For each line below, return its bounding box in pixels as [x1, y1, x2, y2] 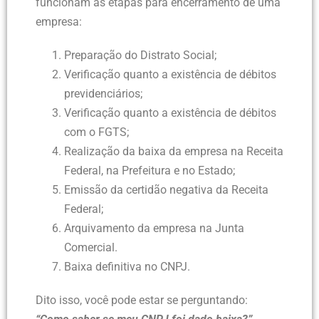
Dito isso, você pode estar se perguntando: [36, 293, 248, 308]
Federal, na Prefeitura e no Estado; [64, 164, 235, 178]
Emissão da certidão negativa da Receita [64, 183, 268, 197]
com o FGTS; [64, 125, 129, 140]
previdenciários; [64, 87, 142, 101]
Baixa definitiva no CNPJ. [64, 260, 190, 274]
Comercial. [64, 241, 117, 255]
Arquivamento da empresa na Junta [64, 221, 244, 236]
